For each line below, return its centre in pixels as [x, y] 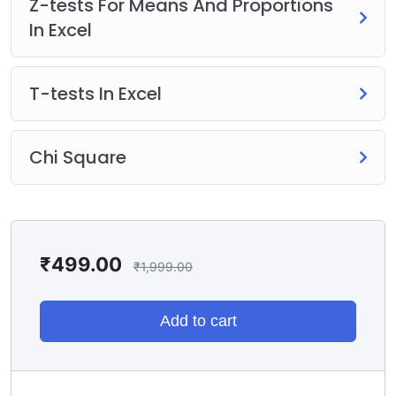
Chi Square [78, 157]
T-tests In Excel [95, 94]
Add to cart [198, 321]
